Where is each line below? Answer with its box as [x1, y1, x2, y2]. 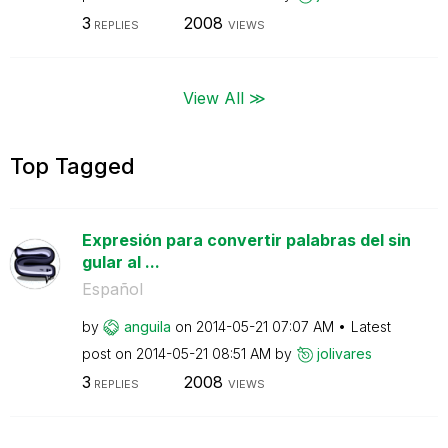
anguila [123, 317, 171, 335]
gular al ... [81, 251, 160, 272]
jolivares [316, 344, 372, 362]
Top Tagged [10, 152, 135, 179]
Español [81, 278, 143, 299]
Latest [350, 317, 391, 335]
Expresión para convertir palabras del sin [81, 229, 411, 250]
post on [81, 344, 136, 362]
